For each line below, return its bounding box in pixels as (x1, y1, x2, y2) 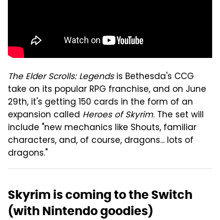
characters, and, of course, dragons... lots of (8, 134, 193, 148)
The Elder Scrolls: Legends (8, 70, 114, 84)
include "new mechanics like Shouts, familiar (8, 121, 196, 135)
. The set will (153, 108, 204, 122)
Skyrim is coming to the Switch (8, 187, 192, 202)
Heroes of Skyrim (82, 108, 153, 122)
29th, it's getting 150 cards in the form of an (8, 95, 193, 110)
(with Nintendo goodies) (8, 203, 153, 219)
